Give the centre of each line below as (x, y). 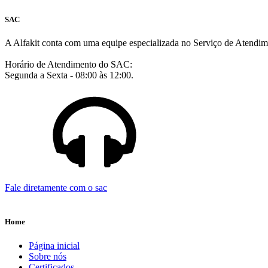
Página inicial (54, 245)
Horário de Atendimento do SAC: (68, 65)
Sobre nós (48, 256)
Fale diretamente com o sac (56, 188)
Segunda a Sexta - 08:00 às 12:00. (69, 75)
